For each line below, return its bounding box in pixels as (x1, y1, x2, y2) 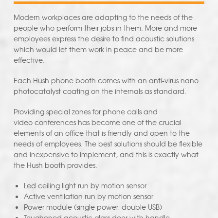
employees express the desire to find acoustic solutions (13, 34, 194, 44)
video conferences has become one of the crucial (13, 117, 182, 127)
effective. (13, 55, 45, 65)
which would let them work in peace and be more (13, 44, 183, 54)
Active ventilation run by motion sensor (23, 191, 153, 201)
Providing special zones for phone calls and (13, 107, 158, 117)
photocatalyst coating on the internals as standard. (13, 86, 188, 96)
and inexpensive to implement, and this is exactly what (13, 149, 199, 160)
